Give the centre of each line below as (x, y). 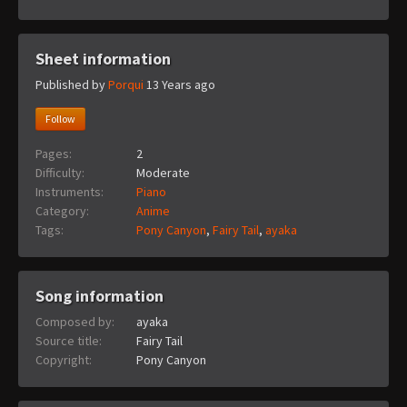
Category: (62, 211)
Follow (60, 119)
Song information (99, 296)
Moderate (163, 173)
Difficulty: (60, 173)
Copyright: (64, 360)
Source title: (69, 341)
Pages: (54, 154)
